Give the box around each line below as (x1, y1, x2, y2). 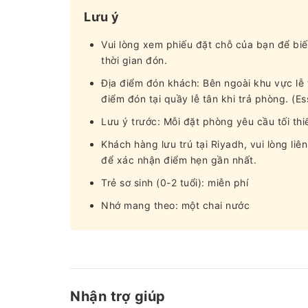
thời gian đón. (101, 54, 167, 66)
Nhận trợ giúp (70, 288, 166, 305)
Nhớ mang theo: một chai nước (101, 199, 250, 211)
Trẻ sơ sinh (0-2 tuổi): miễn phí (101, 177, 248, 188)
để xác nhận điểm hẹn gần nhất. (101, 154, 256, 166)
